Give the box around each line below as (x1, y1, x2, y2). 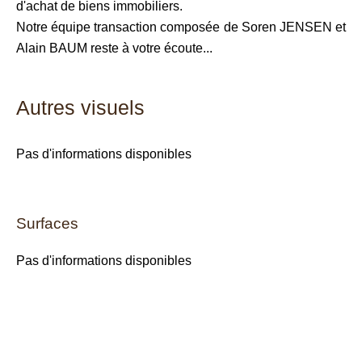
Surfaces (16, 215, 78, 232)
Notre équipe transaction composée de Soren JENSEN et (16, 20, 346, 34)
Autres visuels (16, 96, 145, 119)
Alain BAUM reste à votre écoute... (16, 41, 213, 55)
